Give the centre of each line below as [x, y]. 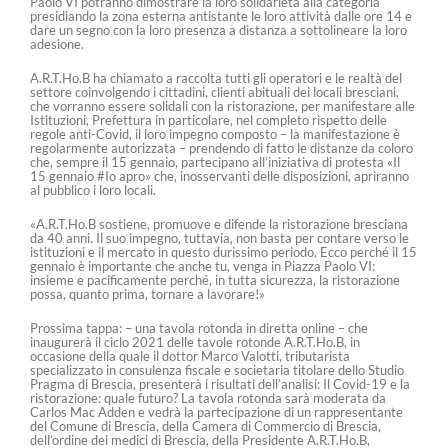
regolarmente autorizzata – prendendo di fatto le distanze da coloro [221, 148]
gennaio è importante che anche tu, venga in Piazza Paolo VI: [202, 266]
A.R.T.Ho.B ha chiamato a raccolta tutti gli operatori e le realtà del [216, 78]
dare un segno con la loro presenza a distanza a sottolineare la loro [218, 30]
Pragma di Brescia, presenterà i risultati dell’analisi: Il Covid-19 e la [220, 384]
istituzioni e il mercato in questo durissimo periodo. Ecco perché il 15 [223, 252]
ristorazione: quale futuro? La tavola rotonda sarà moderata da [208, 398]
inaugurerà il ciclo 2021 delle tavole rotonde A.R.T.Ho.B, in [195, 342]
